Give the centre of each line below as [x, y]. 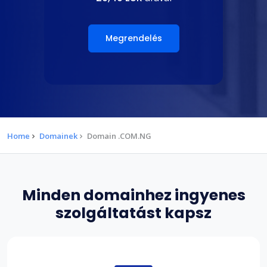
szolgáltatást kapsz [133, 213]
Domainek [58, 136]
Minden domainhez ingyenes [133, 195]
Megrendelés [133, 38]
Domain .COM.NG [119, 136]
